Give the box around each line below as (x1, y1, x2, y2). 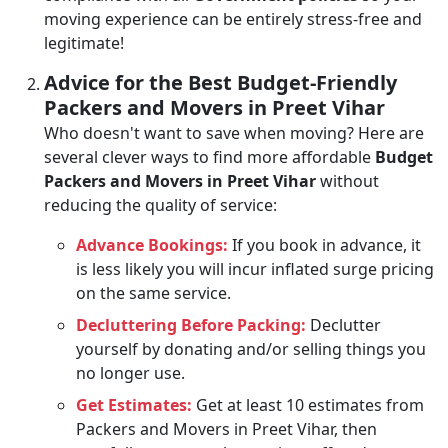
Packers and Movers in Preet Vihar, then (76, 417, 377, 440)
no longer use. (76, 361, 185, 384)
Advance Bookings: (76, 233, 228, 256)
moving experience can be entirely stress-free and (44, 7, 422, 30)
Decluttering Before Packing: (76, 313, 306, 336)
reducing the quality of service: (44, 193, 277, 216)
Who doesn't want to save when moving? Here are (44, 121, 424, 144)
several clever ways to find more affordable (44, 145, 371, 168)
